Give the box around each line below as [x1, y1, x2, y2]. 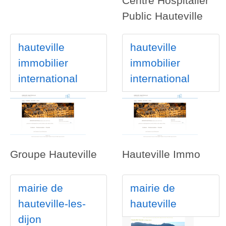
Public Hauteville [122, 10, 203, 22]
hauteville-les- [18, 198, 86, 210]
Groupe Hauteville [10, 148, 97, 160]
